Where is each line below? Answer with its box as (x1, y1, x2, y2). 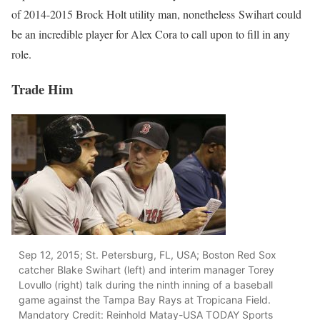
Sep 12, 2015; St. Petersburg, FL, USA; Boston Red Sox (19, 248, 276, 261)
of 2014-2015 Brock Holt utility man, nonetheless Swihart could (11, 6, 301, 22)
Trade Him (11, 79, 74, 99)
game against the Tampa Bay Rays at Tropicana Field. (19, 293, 271, 306)
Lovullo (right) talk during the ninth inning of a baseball (19, 278, 273, 291)
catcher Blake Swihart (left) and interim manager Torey (19, 263, 274, 276)
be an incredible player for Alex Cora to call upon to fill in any (11, 26, 290, 42)
